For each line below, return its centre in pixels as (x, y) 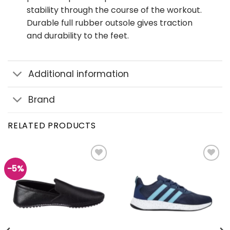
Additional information (79, 74)
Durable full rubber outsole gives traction (109, 23)
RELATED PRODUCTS (52, 125)
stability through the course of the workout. (114, 10)
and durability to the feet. (78, 35)
